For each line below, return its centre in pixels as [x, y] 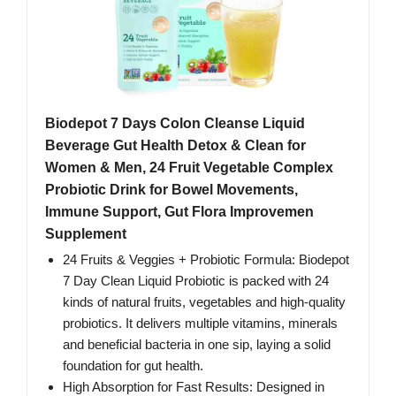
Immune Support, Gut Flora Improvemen [179, 212]
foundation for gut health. [133, 366]
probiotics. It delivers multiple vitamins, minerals [200, 324]
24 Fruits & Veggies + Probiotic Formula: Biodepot [206, 260]
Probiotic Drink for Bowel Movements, [171, 190]
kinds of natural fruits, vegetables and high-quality [204, 302]
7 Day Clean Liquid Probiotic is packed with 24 [196, 281]
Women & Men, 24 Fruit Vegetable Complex [189, 168]
